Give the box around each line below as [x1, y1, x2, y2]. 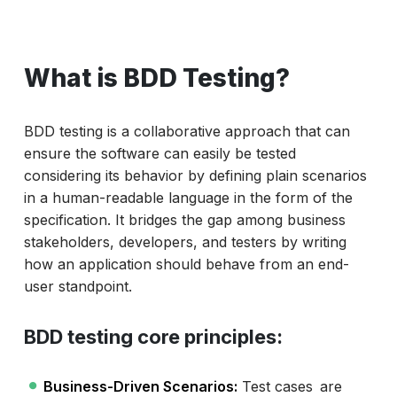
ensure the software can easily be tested [23, 144, 296, 163]
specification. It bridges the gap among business [23, 211, 346, 230]
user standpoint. [23, 277, 132, 296]
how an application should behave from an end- [23, 255, 349, 274]
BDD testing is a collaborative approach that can [23, 122, 350, 141]
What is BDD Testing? [23, 63, 290, 94]
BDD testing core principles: [23, 325, 283, 349]
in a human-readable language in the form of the [23, 189, 353, 207]
